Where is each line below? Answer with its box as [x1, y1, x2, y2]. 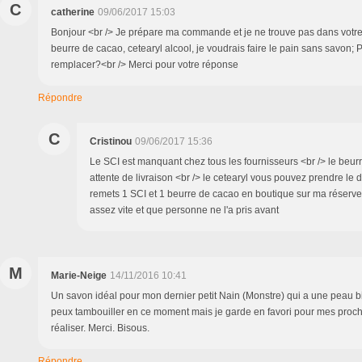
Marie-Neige [51, 269, 107, 281]
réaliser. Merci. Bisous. [51, 322, 149, 334]
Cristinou [90, 135, 132, 147]
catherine [51, 6, 95, 18]
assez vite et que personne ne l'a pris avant [90, 204, 279, 216]
